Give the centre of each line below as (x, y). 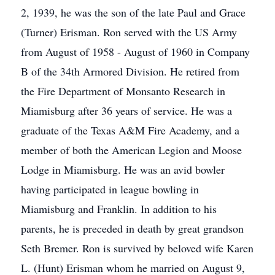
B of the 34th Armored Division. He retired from (130, 71)
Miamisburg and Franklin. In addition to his (119, 209)
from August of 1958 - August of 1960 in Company (135, 52)
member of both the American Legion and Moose (131, 150)
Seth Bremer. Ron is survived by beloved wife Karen (137, 248)
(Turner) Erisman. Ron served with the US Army (129, 32)
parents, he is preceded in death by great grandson (132, 228)
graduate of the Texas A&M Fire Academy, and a (130, 130)
